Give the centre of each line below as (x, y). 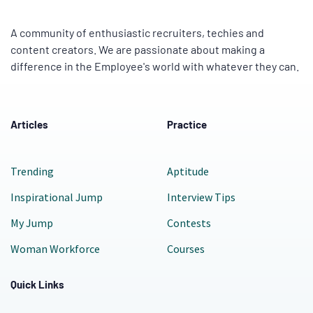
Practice (187, 124)
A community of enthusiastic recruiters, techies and (137, 32)
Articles (29, 124)
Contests (189, 223)
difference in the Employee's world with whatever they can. (155, 66)
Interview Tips (201, 197)
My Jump (32, 223)
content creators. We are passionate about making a (138, 49)
